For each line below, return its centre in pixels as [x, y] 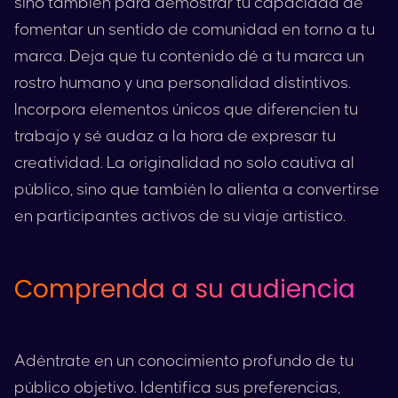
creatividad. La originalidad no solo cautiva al [184, 163]
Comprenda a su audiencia [185, 289]
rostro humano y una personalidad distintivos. [183, 83]
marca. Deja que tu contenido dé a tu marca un [189, 56]
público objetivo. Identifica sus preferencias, [177, 388]
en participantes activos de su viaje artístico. [180, 216]
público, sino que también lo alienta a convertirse [197, 190]
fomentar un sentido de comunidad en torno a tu [195, 30]
